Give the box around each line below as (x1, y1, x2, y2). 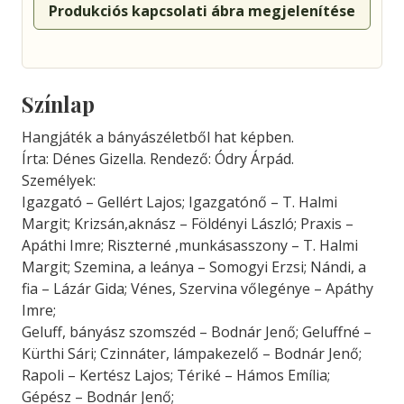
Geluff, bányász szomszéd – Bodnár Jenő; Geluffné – (22, 322, 372, 342)
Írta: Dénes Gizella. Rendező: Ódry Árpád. (22, 149, 294, 169)
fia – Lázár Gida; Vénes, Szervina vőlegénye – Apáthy (22, 279, 373, 298)
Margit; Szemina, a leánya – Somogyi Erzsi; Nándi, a (22, 257, 366, 277)
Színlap (22, 90, 95, 118)
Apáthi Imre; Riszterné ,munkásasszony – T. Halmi (22, 235, 358, 255)
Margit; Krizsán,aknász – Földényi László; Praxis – (22, 214, 353, 234)
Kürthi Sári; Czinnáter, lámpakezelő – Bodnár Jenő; (22, 344, 362, 363)
